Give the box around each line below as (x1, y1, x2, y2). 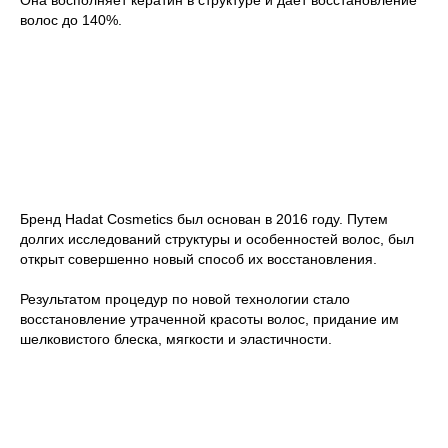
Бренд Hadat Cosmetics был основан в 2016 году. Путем (20, 210, 388, 227)
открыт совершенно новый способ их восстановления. (20, 250, 377, 267)
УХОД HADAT (44, 161, 220, 193)
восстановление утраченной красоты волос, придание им (20, 310, 399, 327)
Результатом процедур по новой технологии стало (20, 290, 350, 307)
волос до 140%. (20, 11, 122, 28)
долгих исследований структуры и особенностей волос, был (20, 230, 414, 247)
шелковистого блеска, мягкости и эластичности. (20, 330, 332, 347)
